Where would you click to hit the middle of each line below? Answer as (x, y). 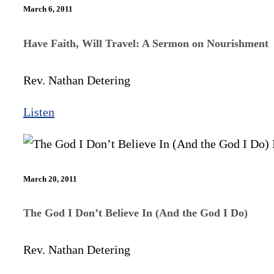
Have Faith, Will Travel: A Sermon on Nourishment (146, 43)
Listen (39, 112)
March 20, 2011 (50, 179)
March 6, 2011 (48, 9)
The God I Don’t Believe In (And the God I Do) (135, 213)
